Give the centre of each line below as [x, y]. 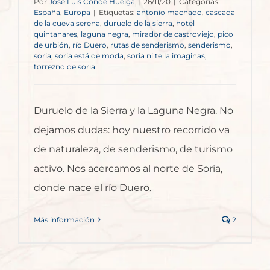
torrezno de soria [64, 66]
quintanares [55, 34]
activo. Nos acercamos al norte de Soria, [128, 168]
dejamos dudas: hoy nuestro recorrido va [132, 130]
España [47, 12]
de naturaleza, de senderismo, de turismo [133, 149]
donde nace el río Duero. [93, 187]
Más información [64, 219]
